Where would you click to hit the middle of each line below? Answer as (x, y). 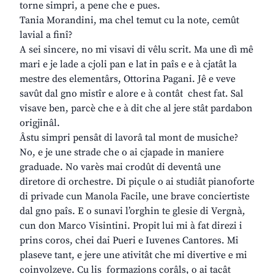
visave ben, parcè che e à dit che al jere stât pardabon (136, 109)
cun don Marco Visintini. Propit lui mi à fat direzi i (131, 226)
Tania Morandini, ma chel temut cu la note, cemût (129, 20)
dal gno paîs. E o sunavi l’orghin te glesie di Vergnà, (132, 211)
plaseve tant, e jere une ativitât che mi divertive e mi (133, 255)
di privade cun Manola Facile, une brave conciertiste (135, 197)
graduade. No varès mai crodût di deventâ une (120, 167)
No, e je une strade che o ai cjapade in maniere (122, 153)
